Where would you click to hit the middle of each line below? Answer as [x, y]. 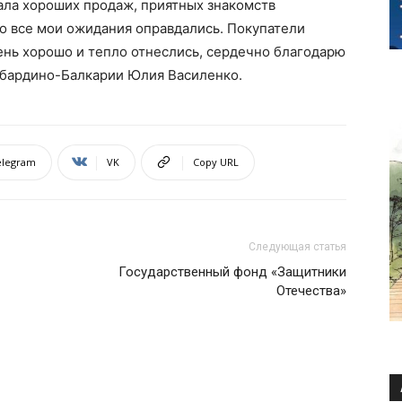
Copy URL [216, 162]
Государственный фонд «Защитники [232, 271]
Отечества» [311, 290]
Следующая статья [297, 246]
